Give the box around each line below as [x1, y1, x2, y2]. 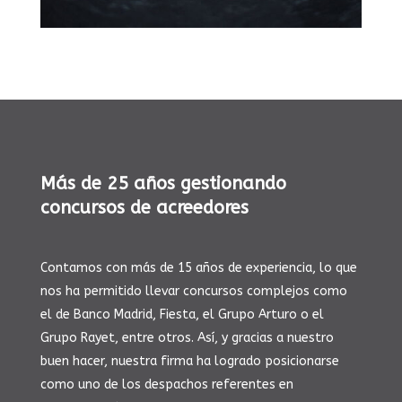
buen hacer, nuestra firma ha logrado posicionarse [39, 354, 339, 370]
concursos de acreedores [39, 197, 249, 219]
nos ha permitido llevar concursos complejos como [39, 284, 347, 300]
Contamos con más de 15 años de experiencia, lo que [39, 260, 357, 276]
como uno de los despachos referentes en [39, 377, 293, 393]
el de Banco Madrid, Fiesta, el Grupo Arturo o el [39, 307, 324, 323]
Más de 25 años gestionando [39, 173, 286, 195]
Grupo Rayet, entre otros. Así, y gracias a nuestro [39, 330, 334, 346]
